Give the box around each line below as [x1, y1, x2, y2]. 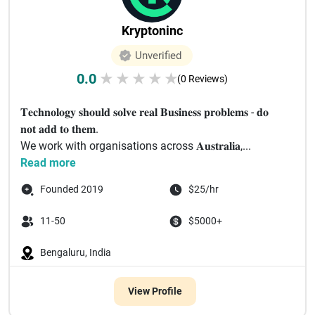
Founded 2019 [40, 184, 103, 195]
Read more [20, 156, 76, 169]
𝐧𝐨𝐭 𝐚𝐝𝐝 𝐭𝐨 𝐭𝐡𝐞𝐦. [20, 122, 98, 136]
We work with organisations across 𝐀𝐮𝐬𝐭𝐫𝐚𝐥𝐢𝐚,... [20, 139, 251, 153]
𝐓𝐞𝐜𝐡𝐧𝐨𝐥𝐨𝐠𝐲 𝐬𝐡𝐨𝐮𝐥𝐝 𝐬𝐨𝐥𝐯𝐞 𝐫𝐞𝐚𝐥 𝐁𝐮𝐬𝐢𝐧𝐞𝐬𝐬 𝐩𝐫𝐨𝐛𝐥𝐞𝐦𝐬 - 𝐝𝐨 [20, 105, 269, 119]
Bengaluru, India [40, 247, 111, 258]
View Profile [127, 285, 182, 297]
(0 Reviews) [176, 73, 228, 84]
